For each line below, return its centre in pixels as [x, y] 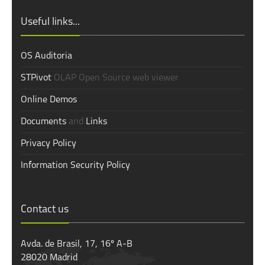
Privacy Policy [49, 144]
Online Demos [49, 100]
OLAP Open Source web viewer [115, 78]
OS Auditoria [46, 56]
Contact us [45, 210]
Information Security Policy [75, 166]
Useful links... [50, 22]
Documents [43, 122]
